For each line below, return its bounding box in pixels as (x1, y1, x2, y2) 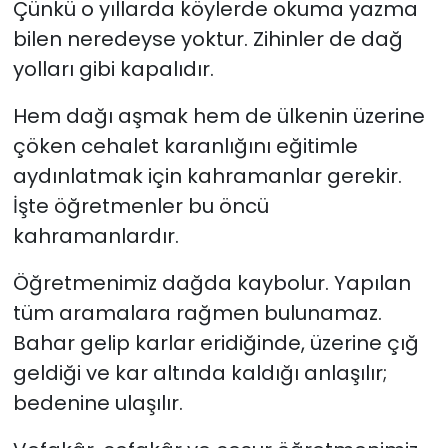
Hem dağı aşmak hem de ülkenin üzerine (12, 101, 425, 130)
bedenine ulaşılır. (12, 388, 183, 417)
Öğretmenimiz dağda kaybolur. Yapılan (12, 268, 411, 297)
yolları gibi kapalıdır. (12, 54, 214, 83)
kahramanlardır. (12, 221, 179, 250)
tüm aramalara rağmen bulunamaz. (12, 298, 382, 327)
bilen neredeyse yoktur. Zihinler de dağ (12, 24, 403, 53)
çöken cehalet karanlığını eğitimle (12, 131, 358, 160)
